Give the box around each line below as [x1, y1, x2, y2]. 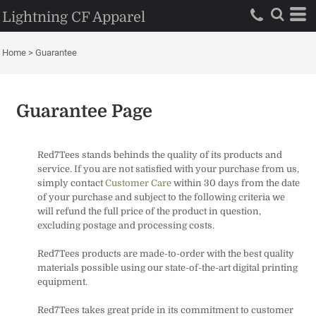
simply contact [37, 178, 105, 188]
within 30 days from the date [171, 178, 300, 188]
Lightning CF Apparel [2, 9, 145, 25]
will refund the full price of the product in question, [37, 206, 261, 217]
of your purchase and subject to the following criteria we [37, 192, 285, 202]
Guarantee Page [16, 101, 152, 121]
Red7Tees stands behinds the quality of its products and [37, 150, 282, 160]
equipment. [37, 276, 87, 287]
